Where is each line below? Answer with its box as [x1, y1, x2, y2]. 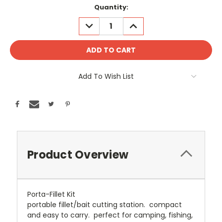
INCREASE [125, 17, 161, 27]
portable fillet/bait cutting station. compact [27, 199, 182, 210]
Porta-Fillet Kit [27, 189, 75, 199]
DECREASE [81, 17, 118, 27]
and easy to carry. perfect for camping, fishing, [27, 210, 193, 220]
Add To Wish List [78, 71, 134, 81]
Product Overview [27, 147, 128, 163]
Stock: [10, 11, 33, 21]
